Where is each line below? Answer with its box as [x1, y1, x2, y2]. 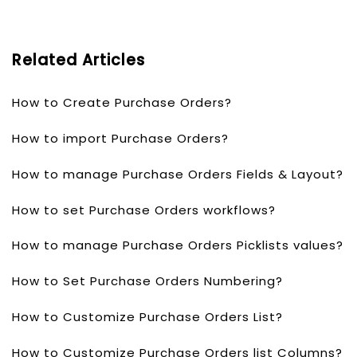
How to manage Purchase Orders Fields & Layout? [12, 165, 343, 182]
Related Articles [12, 49, 145, 72]
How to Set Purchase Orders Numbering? [12, 273, 283, 290]
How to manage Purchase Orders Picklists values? [12, 237, 343, 254]
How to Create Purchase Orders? [12, 94, 232, 112]
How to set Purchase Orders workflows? [12, 201, 276, 218]
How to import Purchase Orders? [12, 130, 229, 147]
